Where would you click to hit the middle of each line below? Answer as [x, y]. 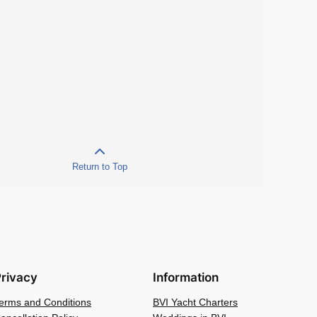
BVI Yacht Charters [195, 302]
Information [186, 277]
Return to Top [100, 166]
